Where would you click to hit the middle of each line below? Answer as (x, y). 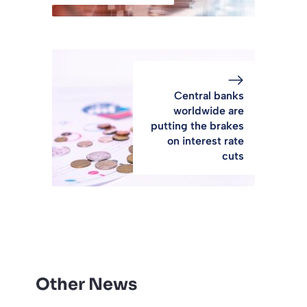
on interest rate (206, 140)
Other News (86, 284)
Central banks (209, 95)
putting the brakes (197, 125)
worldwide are (209, 110)
